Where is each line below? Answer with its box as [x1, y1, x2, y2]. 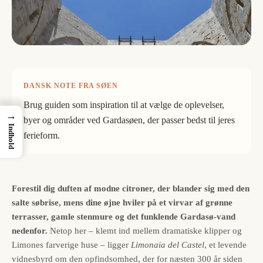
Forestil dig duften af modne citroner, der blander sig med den [12, 183, 249, 193]
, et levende [204, 240, 247, 249]
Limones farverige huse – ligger [12, 240, 131, 249]
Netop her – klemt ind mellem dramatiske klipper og [48, 225, 242, 235]
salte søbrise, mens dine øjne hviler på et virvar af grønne [12, 197, 232, 207]
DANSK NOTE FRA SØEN [23, 81, 119, 90]
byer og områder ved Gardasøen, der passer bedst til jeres [23, 114, 235, 125]
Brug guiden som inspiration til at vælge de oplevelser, [23, 99, 224, 110]
